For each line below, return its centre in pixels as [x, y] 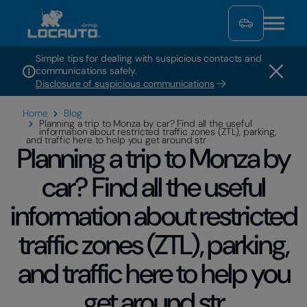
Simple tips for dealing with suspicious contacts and [149, 58]
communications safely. [86, 71]
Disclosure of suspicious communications [125, 84]
